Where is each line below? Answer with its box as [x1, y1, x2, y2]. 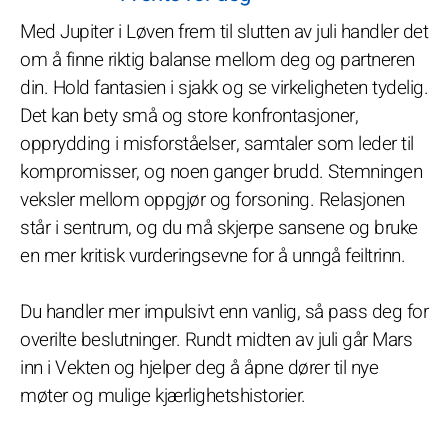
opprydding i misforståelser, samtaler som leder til [20, 130, 414, 158]
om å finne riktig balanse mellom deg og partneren [20, 46, 415, 74]
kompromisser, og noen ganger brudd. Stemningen [20, 158, 422, 186]
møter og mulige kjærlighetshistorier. [20, 382, 306, 410]
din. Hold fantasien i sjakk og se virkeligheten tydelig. [20, 74, 428, 102]
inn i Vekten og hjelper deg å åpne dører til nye [20, 354, 378, 382]
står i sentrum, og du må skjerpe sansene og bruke [20, 214, 418, 242]
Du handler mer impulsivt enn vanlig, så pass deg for [20, 298, 428, 326]
